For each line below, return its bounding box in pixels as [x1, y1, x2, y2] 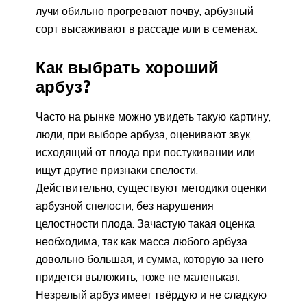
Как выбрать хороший [36, 56, 219, 77]
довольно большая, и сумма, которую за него [36, 251, 264, 266]
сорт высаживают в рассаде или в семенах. [36, 22, 258, 36]
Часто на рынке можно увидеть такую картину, [36, 109, 271, 123]
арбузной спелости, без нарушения [36, 198, 214, 212]
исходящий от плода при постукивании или [36, 145, 255, 159]
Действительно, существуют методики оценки [36, 180, 267, 195]
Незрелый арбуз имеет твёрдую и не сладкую [36, 287, 267, 302]
